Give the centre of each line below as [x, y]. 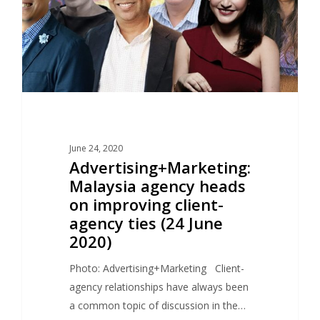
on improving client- [146, 204]
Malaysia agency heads [157, 185]
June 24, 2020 [96, 148]
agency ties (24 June [146, 222]
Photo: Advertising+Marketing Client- [156, 268]
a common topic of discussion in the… [157, 305]
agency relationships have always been [159, 286]
